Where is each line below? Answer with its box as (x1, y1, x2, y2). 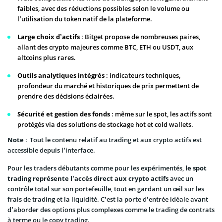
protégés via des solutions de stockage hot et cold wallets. (17, 119, 193, 129)
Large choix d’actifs (17, 32, 80, 41)
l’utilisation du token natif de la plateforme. (17, 14, 152, 23)
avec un (168, 173, 193, 183)
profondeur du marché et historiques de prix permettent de (17, 81, 199, 90)
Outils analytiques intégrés (17, 70, 105, 80)
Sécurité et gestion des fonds (17, 109, 110, 118)
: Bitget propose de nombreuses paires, (80, 32, 200, 41)
